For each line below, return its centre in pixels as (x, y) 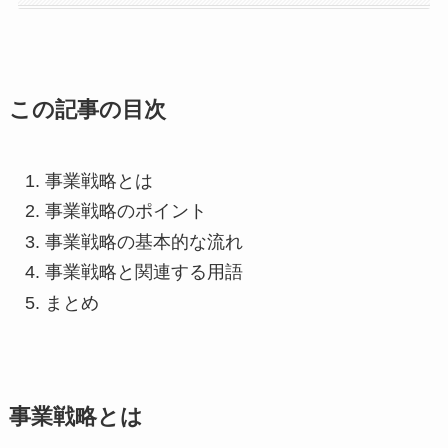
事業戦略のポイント (125, 211)
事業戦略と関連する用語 (143, 272)
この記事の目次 (87, 110)
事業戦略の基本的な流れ (143, 241)
